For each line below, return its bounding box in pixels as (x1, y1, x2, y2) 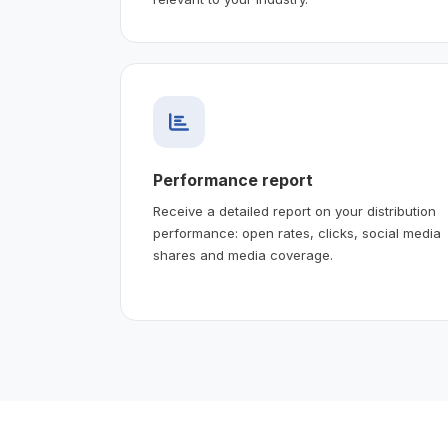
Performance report (153, 169, 313, 190)
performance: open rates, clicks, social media (153, 224, 441, 241)
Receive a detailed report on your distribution (153, 202, 436, 219)
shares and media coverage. (153, 246, 333, 263)
